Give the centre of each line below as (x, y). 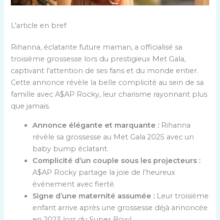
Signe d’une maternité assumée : (94, 196)
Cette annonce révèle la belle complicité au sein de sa (108, 83)
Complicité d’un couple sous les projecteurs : (117, 160)
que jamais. (31, 106)
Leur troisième (182, 196)
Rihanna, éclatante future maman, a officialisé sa (97, 47)
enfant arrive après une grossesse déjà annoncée (120, 207)
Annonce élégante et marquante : (96, 125)
